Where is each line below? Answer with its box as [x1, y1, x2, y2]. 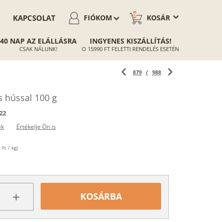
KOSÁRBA [80, 190, 122, 202]
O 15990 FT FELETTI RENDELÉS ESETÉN [82, 45, 179, 53]
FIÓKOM [84, 13, 112, 22]
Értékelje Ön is [16, 122, 56, 131]
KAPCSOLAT [13, 13, 55, 23]
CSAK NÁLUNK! [19, 45, 57, 53]
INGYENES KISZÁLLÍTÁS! [89, 36, 171, 46]
